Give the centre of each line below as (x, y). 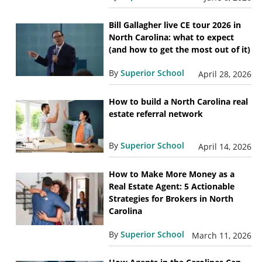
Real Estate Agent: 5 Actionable (171, 186)
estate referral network (156, 113)
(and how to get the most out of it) (179, 49)
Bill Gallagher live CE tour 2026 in (175, 25)
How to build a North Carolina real (178, 101)
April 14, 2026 (225, 146)
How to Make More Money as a (171, 174)
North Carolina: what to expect (171, 37)
